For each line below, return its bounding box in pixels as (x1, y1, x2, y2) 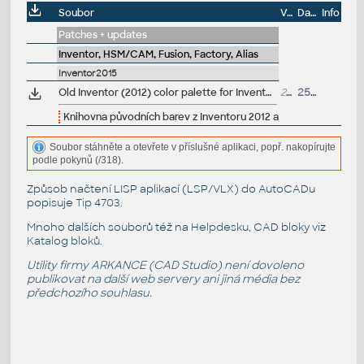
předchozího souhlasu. (26, 286, 152, 301)
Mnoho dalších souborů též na (26, 219, 191, 234)
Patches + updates (58, 28, 147, 42)
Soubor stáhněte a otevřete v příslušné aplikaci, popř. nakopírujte (49, 141, 336, 153)
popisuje (26, 195, 76, 210)
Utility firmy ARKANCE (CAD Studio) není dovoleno (26, 258, 304, 273)
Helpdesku (190, 219, 249, 234)
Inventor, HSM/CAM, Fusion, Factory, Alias (58, 48, 258, 62)
